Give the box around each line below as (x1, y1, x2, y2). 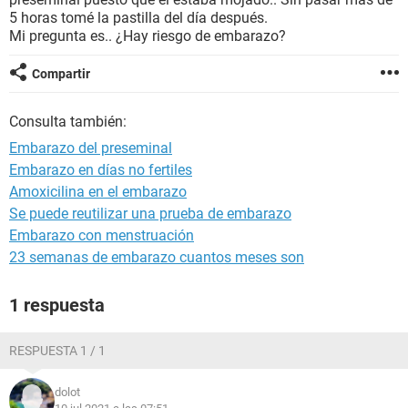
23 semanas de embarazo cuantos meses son (9, 249, 304, 266)
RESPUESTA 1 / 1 (9, 343, 106, 358)
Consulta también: (9, 113, 127, 130)
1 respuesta (9, 294, 105, 316)
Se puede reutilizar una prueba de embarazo (9, 205, 291, 222)
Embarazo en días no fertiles (9, 161, 192, 178)
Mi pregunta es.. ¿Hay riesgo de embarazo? (9, 27, 286, 45)
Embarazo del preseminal (9, 139, 172, 157)
